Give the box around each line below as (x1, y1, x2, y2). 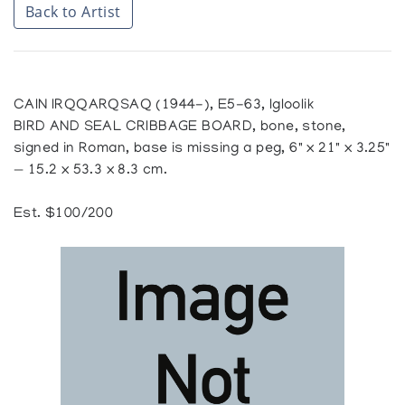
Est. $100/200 (14, 205, 114, 222)
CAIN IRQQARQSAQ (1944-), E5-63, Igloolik (14, 97, 315, 114)
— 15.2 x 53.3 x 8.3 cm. (14, 162, 168, 179)
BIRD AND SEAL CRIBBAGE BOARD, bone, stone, (14, 118, 346, 136)
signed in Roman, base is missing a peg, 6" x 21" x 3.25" (14, 140, 391, 157)
